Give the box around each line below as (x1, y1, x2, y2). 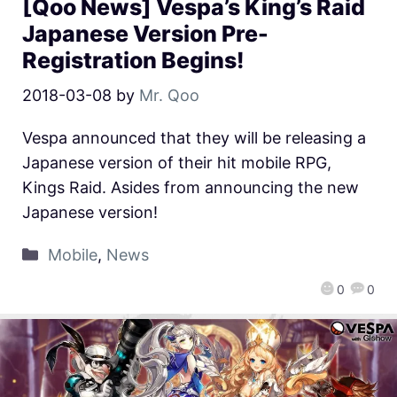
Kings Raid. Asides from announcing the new (22, 177, 359, 197)
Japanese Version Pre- (22, 19, 269, 47)
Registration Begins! (22, 46, 245, 74)
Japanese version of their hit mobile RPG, (22, 152, 331, 172)
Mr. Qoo (139, 85, 199, 105)
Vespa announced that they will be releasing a (22, 128, 366, 147)
